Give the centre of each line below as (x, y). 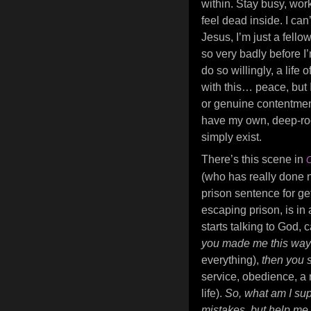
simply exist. (232, 137)
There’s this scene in (254, 159)
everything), (232, 260)
